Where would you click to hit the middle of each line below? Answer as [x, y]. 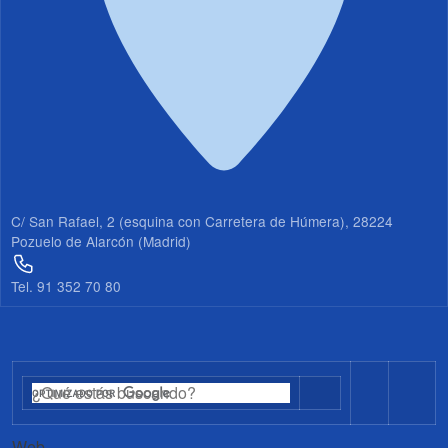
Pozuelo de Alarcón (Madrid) [101, 240]
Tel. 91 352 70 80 [66, 285]
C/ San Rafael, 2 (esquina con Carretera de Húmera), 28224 [202, 220]
